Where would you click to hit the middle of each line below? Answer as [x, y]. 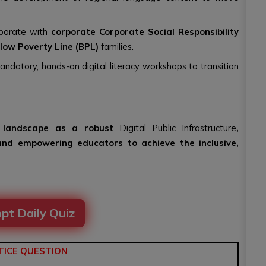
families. [116, 47]
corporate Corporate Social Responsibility [145, 32]
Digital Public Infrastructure [178, 128]
